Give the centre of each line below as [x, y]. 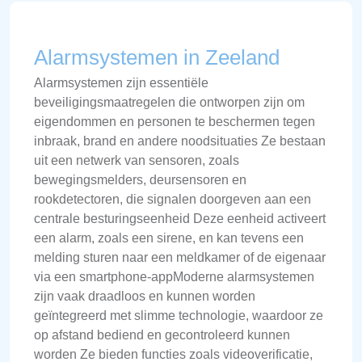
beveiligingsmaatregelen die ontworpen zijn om [169, 102]
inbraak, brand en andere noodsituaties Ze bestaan [180, 141]
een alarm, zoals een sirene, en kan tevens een [169, 238]
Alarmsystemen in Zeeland [157, 57]
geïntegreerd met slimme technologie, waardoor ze [179, 315]
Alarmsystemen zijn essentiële [121, 82]
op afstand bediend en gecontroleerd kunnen [162, 335]
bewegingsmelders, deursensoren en [140, 179]
